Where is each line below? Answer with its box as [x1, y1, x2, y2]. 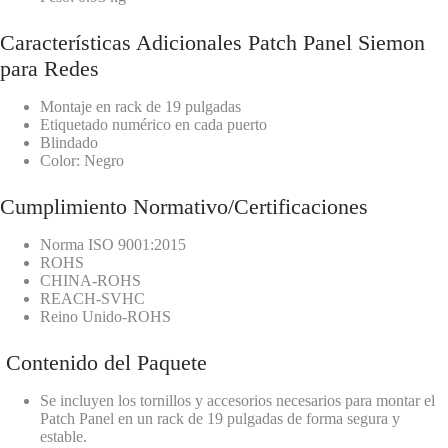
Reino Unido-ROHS [40, 308, 171, 326]
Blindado [40, 134, 98, 152]
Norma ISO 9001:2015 [40, 236, 198, 254]
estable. [40, 428, 87, 446]
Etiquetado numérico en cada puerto [40, 116, 267, 134]
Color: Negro [40, 152, 124, 170]
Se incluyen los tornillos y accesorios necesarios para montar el [40, 392, 435, 410]
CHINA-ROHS [40, 272, 141, 290]
